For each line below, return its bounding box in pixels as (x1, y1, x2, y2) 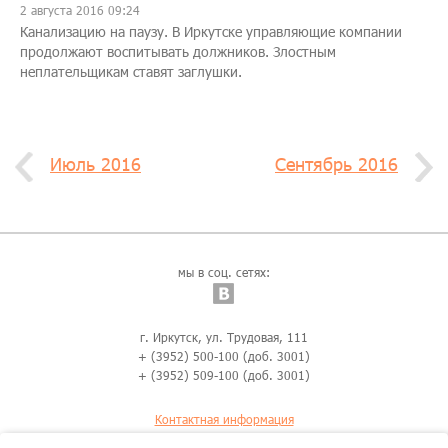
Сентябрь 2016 (275, 153, 398, 176)
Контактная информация (154, 412, 294, 427)
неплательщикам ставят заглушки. (20, 63, 242, 81)
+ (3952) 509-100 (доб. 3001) (138, 368, 310, 383)
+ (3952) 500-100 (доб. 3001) (138, 349, 310, 364)
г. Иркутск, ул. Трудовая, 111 (140, 330, 308, 345)
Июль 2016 (50, 153, 141, 176)
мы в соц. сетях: (178, 265, 270, 280)
